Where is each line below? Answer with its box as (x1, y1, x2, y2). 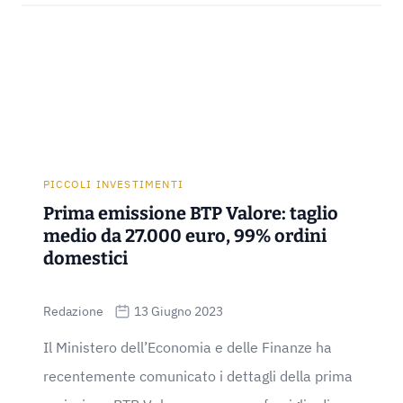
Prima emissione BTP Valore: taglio (43, 202, 338, 224)
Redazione (43, 303, 103, 319)
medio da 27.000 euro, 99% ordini (43, 225, 327, 246)
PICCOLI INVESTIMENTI (43, 177, 184, 191)
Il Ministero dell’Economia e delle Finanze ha (43, 338, 332, 356)
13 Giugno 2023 (134, 303, 223, 319)
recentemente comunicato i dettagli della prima (43, 367, 353, 385)
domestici (43, 247, 128, 269)
